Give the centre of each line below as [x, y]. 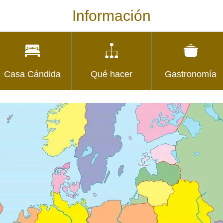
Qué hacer [111, 74]
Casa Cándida [32, 74]
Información [111, 15]
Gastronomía [191, 74]
